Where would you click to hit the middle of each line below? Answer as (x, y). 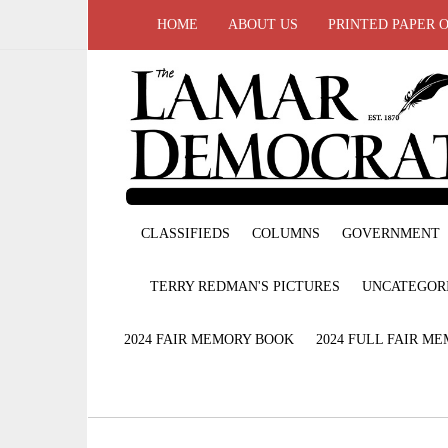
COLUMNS (286, 233)
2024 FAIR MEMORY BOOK (209, 339)
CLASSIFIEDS (185, 233)
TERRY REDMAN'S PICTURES (245, 286)
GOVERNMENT (391, 233)
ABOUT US (263, 24)
